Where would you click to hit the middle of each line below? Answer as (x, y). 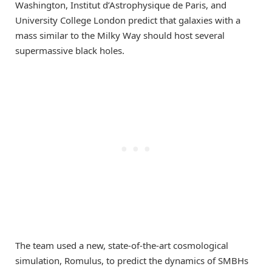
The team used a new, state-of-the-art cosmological (122, 246)
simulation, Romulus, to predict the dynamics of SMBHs (132, 261)
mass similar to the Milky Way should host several (120, 35)
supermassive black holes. (70, 50)
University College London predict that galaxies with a (128, 20)
